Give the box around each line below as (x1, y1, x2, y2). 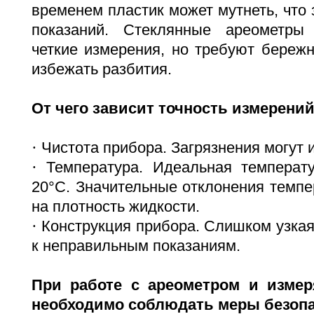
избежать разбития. (32, 60, 172, 78)
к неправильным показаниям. (32, 237, 240, 254)
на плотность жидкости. (32, 198, 200, 215)
